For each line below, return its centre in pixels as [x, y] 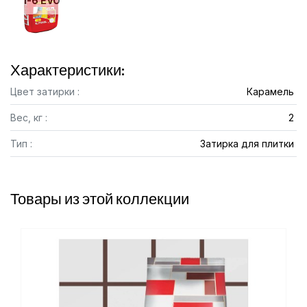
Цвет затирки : [45, 91]
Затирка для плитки [247, 144]
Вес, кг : [29, 118]
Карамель [270, 91]
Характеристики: [67, 70]
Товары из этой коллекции [100, 199]
